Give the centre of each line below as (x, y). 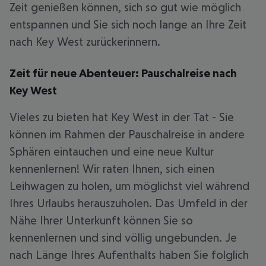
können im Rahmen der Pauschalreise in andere (127, 134)
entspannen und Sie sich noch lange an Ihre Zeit (128, 24)
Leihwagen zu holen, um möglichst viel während (129, 186)
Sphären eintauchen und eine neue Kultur (112, 151)
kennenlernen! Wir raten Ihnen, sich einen (112, 169)
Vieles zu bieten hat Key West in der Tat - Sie (122, 117)
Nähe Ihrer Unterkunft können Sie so (101, 220)
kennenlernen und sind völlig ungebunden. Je (123, 237)
